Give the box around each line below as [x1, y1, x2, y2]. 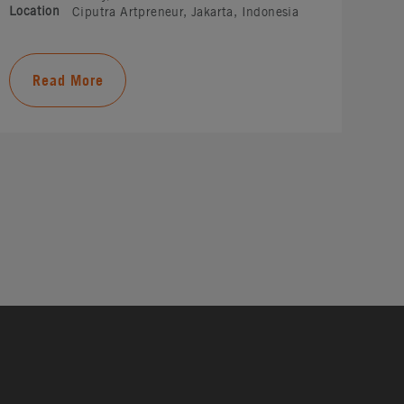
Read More [32, 71, 104, 89]
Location [9, 4, 60, 18]
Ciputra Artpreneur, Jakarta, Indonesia [72, 5, 299, 19]
